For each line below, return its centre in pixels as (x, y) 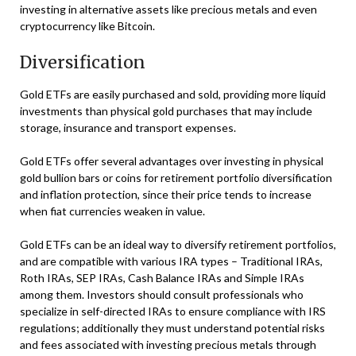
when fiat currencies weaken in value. (112, 211)
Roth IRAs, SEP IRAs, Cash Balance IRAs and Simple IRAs (162, 277)
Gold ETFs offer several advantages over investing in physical (172, 161)
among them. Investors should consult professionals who (162, 294)
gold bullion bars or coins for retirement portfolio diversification (176, 177)
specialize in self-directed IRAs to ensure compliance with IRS (173, 311)
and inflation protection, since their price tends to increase (166, 194)
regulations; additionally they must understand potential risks (172, 327)
